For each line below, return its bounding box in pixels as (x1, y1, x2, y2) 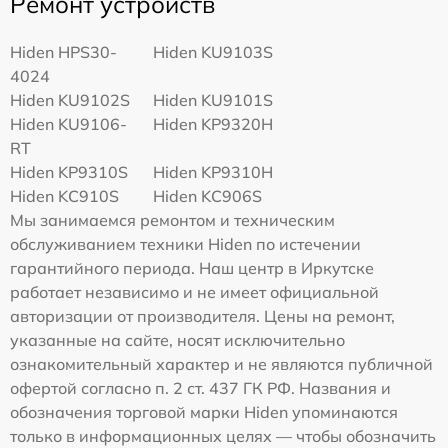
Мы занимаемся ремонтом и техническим (10, 210, 335, 231)
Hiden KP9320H (153, 114, 274, 135)
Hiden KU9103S (153, 42, 274, 63)
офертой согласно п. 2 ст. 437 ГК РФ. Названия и (10, 378, 391, 399)
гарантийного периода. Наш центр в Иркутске (10, 258, 374, 279)
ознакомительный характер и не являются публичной (10, 354, 433, 375)
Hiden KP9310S (10, 162, 128, 183)
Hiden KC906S (153, 186, 263, 207)
